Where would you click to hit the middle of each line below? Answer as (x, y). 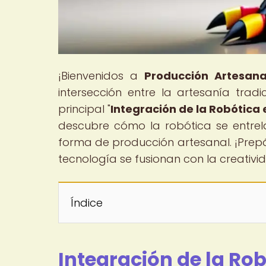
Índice (87, 202)
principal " (85, 109)
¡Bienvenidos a (101, 75)
